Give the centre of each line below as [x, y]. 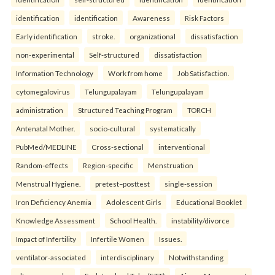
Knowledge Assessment [56, 220]
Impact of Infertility [46, 238]
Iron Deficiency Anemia [54, 202]
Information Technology [55, 73]
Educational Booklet [209, 202]
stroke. [103, 36]
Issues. [170, 238]
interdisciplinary [127, 257]
